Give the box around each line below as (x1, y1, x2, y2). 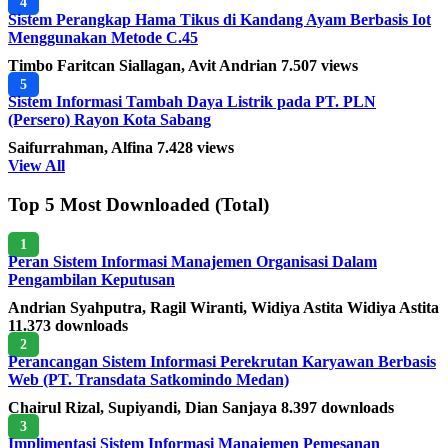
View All (8, 157, 65, 175)
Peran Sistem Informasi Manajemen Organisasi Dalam (8, 252, 377, 270)
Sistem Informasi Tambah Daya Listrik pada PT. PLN (8, 93, 376, 111)
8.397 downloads (281, 398, 394, 416)
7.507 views (281, 57, 358, 75)
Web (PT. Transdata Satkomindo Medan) (8, 370, 289, 388)
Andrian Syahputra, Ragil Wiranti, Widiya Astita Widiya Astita (8, 298, 439, 316)
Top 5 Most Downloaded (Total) (8, 193, 269, 215)
